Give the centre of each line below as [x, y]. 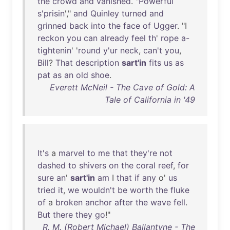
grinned [52, 26]
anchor [99, 202]
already [114, 38]
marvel [72, 153]
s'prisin [51, 13]
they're [144, 153]
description [97, 63]
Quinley [105, 13]
